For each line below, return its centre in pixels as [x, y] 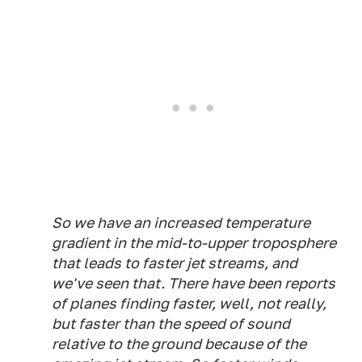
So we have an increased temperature [181, 223]
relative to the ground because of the [179, 344]
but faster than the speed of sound [171, 324]
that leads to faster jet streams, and [175, 263]
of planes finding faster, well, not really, [189, 304]
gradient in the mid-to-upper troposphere [194, 243]
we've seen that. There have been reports [194, 284]
